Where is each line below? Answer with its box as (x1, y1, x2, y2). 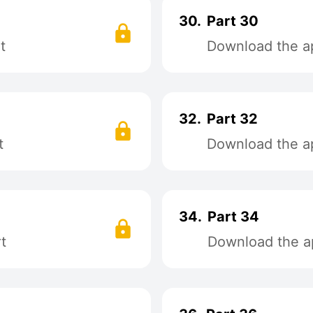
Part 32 (207, 110, 258, 127)
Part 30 (207, 13, 259, 29)
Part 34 (208, 208, 259, 225)
